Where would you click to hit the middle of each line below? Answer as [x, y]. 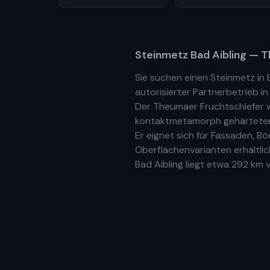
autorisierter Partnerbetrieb [197, 92]
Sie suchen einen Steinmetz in [201, 77]
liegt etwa [207, 164]
